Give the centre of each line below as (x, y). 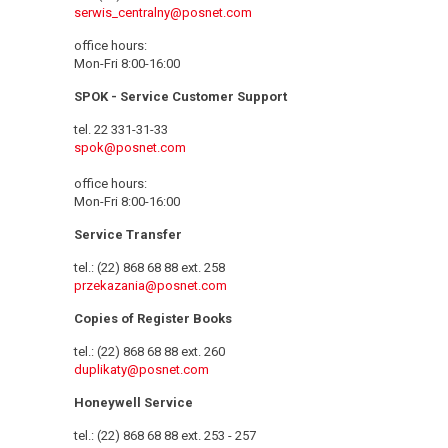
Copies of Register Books (153, 318)
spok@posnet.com (130, 147)
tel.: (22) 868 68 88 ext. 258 (149, 267)
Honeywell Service (133, 402)
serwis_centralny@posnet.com (163, 12)
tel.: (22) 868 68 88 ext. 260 (149, 351)
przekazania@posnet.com (150, 285)
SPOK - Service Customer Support (180, 96)
